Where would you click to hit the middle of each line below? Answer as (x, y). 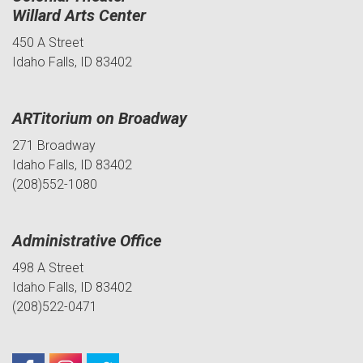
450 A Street (48, 43)
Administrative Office (87, 241)
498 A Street (48, 268)
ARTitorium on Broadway (100, 119)
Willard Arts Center (79, 16)
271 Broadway (54, 146)
